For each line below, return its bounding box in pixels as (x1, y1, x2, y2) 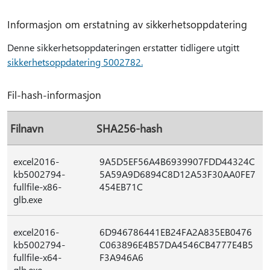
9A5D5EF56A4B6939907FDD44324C (99, 155, 255, 168)
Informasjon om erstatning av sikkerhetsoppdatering (7, 17, 247, 31)
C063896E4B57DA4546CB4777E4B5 (99, 238, 253, 251)
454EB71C (99, 180, 143, 193)
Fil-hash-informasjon (7, 88, 101, 101)
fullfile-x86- (13, 180, 61, 193)
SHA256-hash (96, 121, 162, 135)
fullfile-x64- (13, 251, 61, 263)
